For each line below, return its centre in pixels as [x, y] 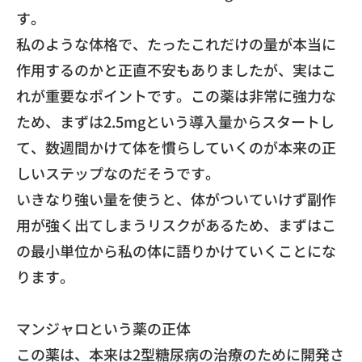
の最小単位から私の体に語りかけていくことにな [176, 250]
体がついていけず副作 [263, 198]
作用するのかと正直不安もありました [140, 69]
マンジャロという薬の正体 [103, 328]
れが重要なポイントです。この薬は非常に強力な [176, 95]
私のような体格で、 [82, 43]
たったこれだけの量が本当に [242, 43]
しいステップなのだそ [89, 173]
